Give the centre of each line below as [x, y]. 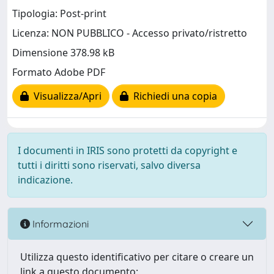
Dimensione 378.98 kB [63, 53]
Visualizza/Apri [65, 96]
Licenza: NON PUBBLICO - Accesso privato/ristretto [130, 33]
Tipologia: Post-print [59, 14]
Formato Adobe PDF [59, 72]
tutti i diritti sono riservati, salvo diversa [109, 165]
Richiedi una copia [173, 96]
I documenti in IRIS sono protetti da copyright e [128, 150]
